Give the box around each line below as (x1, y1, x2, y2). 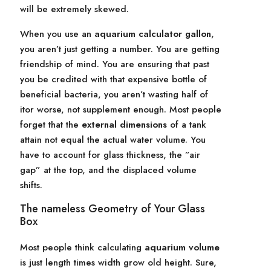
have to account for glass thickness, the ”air (20, 148, 200, 162)
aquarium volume (145, 241, 220, 254)
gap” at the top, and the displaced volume (20, 163, 197, 177)
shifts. (20, 178, 42, 192)
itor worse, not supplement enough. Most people (20, 103, 221, 116)
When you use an (20, 27, 94, 41)
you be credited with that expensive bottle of (20, 73, 207, 86)
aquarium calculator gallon (94, 27, 211, 41)
